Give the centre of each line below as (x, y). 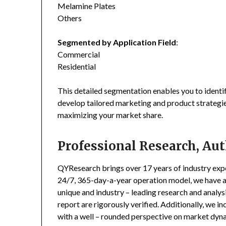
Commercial (79, 54)
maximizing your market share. (110, 115)
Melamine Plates (87, 6)
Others (70, 18)
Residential (77, 67)
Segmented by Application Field (117, 42)
